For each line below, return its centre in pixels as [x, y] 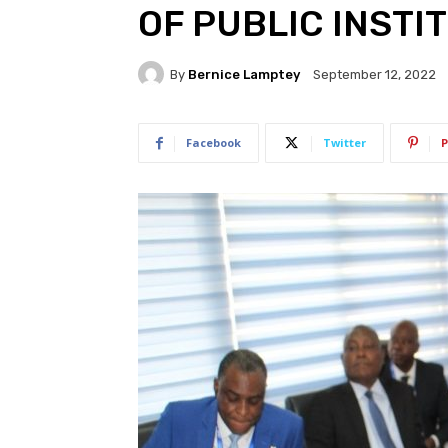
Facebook [213, 143]
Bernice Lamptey [244, 74]
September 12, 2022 [374, 75]
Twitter [344, 143]
